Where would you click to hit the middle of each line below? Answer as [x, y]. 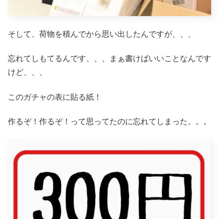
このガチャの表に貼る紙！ [55, 97]
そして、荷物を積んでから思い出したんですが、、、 [102, 34]
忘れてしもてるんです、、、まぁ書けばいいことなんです [109, 59]
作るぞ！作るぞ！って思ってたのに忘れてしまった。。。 [109, 121]
